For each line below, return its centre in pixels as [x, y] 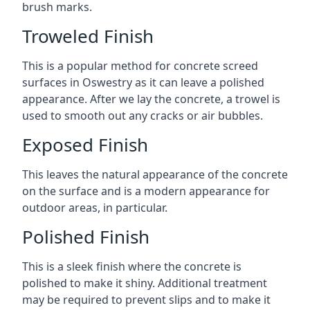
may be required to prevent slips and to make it [146, 300]
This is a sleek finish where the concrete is [132, 266]
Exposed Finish [85, 145]
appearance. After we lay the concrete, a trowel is [151, 99]
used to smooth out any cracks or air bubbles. [143, 116]
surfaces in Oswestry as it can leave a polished [143, 82]
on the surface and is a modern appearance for [146, 191]
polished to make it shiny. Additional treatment [145, 283]
